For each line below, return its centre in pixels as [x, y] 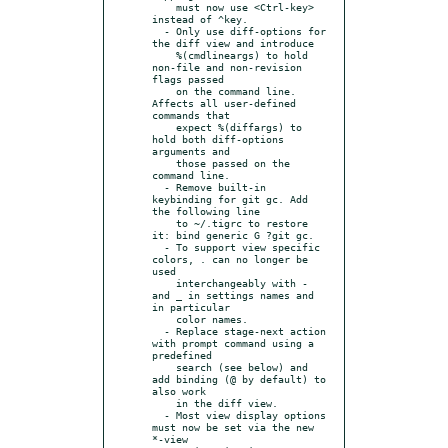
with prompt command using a [233, 342]
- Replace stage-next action [158, 330]
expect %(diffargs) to [164, 126]
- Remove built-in [158, 186]
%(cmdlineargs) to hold [164, 54]
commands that [191, 114]
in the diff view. [164, 402]
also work [179, 390]
